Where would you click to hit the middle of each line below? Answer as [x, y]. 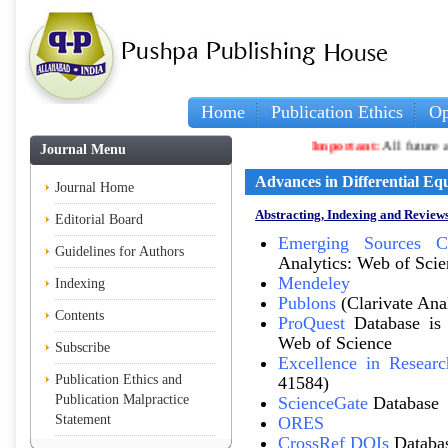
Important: [327, 146]
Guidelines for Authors [119, 251]
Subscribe [82, 347]
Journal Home [94, 187]
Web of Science [335, 343]
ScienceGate [323, 403]
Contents [79, 315]
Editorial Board [99, 219]
